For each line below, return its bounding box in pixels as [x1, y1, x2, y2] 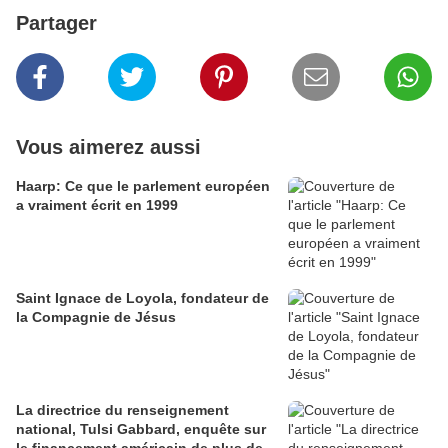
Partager [16, 12, 97, 35]
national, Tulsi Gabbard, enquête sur [16, 421, 266, 438]
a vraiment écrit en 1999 [16, 197, 178, 214]
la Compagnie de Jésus [16, 309, 176, 326]
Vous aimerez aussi [16, 136, 201, 159]
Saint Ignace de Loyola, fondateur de [16, 290, 269, 307]
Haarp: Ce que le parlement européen [16, 178, 270, 195]
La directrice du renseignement [16, 402, 229, 419]
